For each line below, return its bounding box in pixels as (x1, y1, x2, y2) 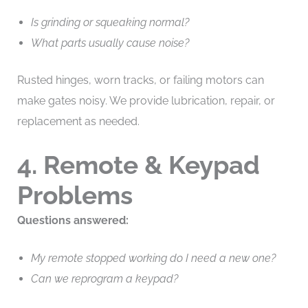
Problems (16, 179, 133, 210)
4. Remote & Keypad (16, 149, 260, 180)
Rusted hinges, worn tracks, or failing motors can (16, 73, 264, 87)
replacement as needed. (16, 114, 140, 128)
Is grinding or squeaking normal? (30, 15, 189, 29)
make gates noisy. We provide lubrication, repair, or (16, 93, 275, 107)
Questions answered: (16, 213, 129, 227)
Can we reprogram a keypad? (30, 272, 178, 286)
